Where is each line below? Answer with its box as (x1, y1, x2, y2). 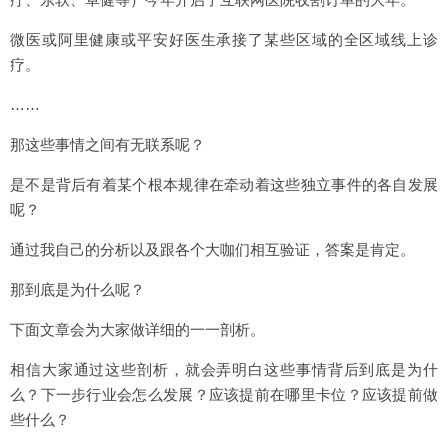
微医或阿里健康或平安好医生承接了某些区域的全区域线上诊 (10, 31, 438, 48)
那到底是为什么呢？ (10, 281, 145, 298)
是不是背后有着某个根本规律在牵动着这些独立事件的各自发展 (10, 176, 438, 193)
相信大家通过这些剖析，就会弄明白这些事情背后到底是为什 (10, 361, 438, 378)
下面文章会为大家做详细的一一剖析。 (10, 321, 265, 338)
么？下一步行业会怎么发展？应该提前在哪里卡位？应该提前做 (10, 386, 438, 403)
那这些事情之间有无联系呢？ (10, 136, 205, 153)
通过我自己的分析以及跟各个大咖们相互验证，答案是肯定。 (10, 241, 415, 258)
